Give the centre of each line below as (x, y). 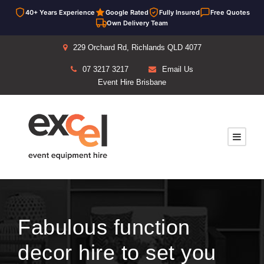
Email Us (178, 69)
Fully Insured (179, 12)
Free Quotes (230, 12)
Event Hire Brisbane (132, 82)
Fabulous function (104, 227)
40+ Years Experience (60, 12)
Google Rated (127, 12)
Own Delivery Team (137, 23)
